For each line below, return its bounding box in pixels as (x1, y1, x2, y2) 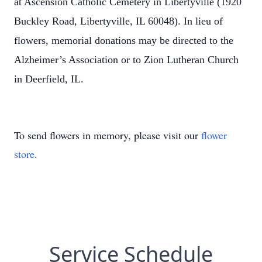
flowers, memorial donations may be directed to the (14, 35, 233, 46)
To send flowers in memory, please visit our (14, 128, 201, 142)
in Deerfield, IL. (14, 73, 84, 85)
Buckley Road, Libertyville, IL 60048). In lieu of (14, 15, 223, 27)
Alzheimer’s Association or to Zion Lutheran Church (14, 54, 239, 65)
